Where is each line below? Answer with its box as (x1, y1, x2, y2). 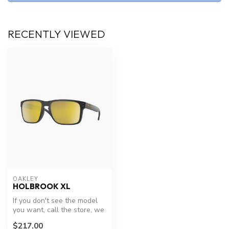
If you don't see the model (13, 195, 98, 205)
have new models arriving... (13, 214, 101, 224)
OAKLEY (13, 175, 38, 183)
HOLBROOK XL (13, 181, 71, 191)
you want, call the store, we (13, 204, 104, 215)
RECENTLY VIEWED (8, 27, 105, 41)
